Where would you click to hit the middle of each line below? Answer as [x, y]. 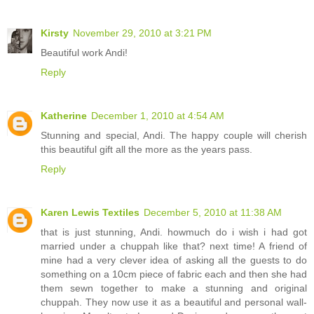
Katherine [64, 115]
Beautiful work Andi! [84, 52]
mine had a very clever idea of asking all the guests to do [174, 260]
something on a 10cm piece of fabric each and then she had [174, 274]
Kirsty [55, 33]
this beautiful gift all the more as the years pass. [146, 149]
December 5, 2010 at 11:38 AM [213, 212]
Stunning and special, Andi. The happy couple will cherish [174, 135]
